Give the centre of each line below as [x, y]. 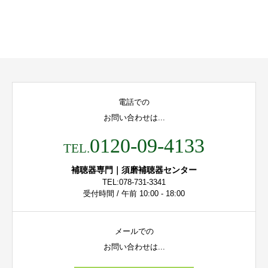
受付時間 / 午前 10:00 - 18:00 [134, 193]
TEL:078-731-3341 [134, 182]
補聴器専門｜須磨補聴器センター [134, 170]
